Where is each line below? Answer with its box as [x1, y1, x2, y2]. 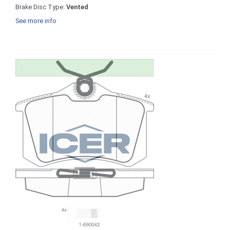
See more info [15, 16, 56, 25]
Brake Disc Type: [15, 3, 66, 11]
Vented [66, 3, 88, 11]
